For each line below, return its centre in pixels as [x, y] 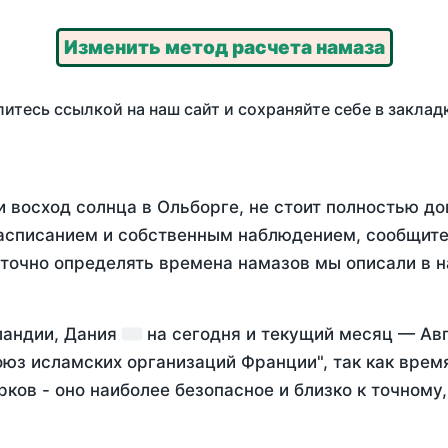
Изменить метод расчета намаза [224, 48]
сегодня [206, 334]
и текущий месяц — [330, 334]
